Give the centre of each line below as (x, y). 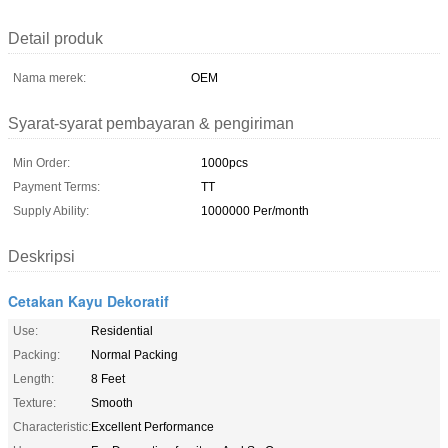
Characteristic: (52, 426)
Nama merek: (49, 77)
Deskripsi (41, 256)
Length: (33, 378)
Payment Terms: (56, 186)
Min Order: (41, 162)
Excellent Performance (152, 426)
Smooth (112, 402)
